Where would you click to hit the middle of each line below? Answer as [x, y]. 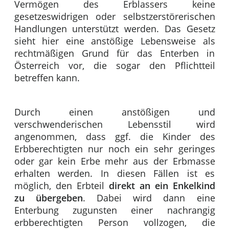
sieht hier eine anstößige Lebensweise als [114, 41]
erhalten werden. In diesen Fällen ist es [114, 174]
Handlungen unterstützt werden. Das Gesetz [114, 28]
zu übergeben [48, 198]
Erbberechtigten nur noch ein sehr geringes [114, 149]
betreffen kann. [47, 77]
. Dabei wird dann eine [149, 198]
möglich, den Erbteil [61, 186]
